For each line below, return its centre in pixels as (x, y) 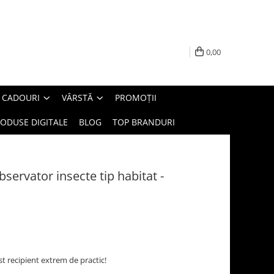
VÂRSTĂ (77, 98)
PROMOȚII (136, 98)
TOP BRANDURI (144, 122)
